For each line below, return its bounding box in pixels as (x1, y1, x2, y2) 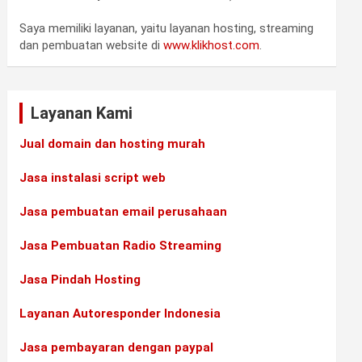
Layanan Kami (31, 103, 133, 123)
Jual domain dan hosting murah (19, 136, 206, 151)
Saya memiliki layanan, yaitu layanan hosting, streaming (19, 20, 314, 36)
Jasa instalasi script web (19, 170, 166, 185)
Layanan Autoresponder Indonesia (19, 305, 221, 321)
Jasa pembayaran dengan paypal (19, 339, 214, 355)
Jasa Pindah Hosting (19, 271, 141, 287)
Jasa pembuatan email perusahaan (19, 204, 228, 219)
